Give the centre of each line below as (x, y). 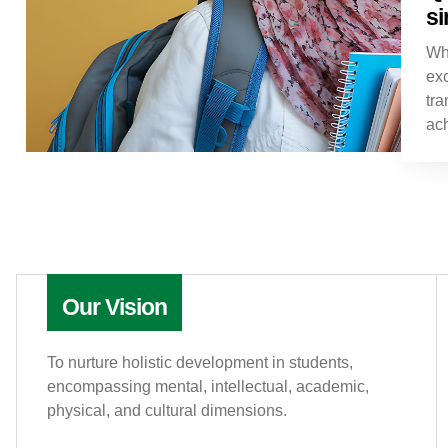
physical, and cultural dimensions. (167, 410)
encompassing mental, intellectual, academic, (208, 386)
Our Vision (114, 306)
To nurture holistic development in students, (200, 362)
